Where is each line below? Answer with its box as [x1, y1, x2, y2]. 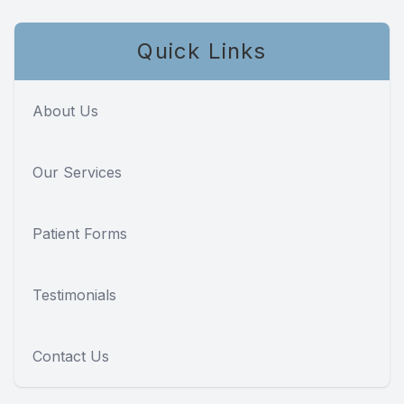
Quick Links [137, 38, 267, 65]
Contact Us [32, 347, 109, 366]
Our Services [32, 163, 122, 182]
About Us [32, 102, 98, 121]
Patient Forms [32, 225, 127, 243]
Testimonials [32, 286, 116, 305]
